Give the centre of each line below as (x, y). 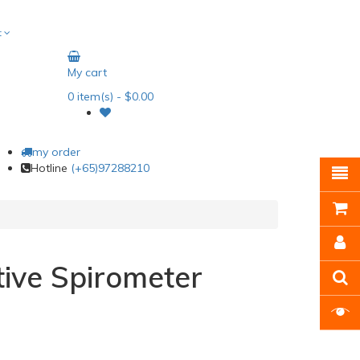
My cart (87, 72)
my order (56, 152)
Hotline (51, 168)
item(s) (93, 96)
